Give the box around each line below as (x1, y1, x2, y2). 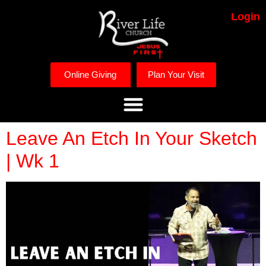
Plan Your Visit (148, 69, 204, 80)
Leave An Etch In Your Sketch (6, 128, 257, 150)
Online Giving (64, 69, 116, 80)
